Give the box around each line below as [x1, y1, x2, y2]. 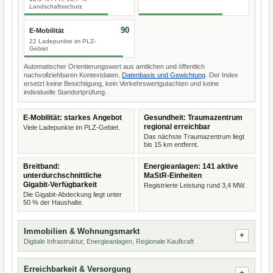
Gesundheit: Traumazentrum [144, 113, 243, 122]
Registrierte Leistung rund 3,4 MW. [144, 182, 246, 189]
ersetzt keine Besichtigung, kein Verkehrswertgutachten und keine [24, 80, 219, 87]
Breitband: [23, 162, 60, 171]
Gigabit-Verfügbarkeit [23, 180, 97, 189]
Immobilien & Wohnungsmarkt [24, 227, 140, 236]
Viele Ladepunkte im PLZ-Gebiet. [23, 124, 120, 131]
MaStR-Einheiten [144, 171, 202, 180]
